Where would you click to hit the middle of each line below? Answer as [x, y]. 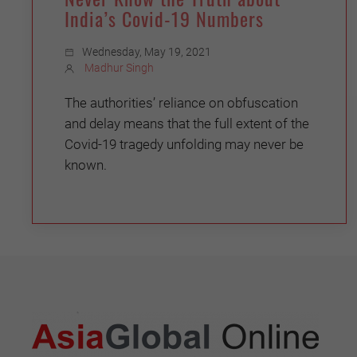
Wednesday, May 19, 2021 [147, 51]
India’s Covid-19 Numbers [164, 18]
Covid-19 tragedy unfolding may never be [184, 144]
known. [86, 165]
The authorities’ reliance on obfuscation [181, 102]
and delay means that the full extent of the [187, 123]
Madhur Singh [119, 67]
